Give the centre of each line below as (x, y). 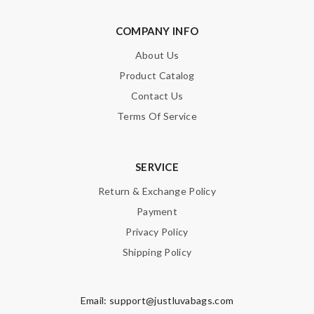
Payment (157, 211)
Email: (95, 300)
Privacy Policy (157, 232)
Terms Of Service (157, 116)
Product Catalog (157, 75)
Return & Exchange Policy (157, 191)
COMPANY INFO (157, 31)
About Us (157, 55)
